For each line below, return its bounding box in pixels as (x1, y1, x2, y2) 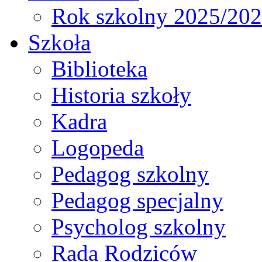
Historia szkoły (51, 82, 191, 108)
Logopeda (51, 135, 144, 161)
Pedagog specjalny (51, 188, 223, 213)
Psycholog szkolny (51, 214, 226, 240)
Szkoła (28, 30, 91, 56)
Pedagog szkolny (51, 161, 209, 187)
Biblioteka (51, 56, 147, 82)
